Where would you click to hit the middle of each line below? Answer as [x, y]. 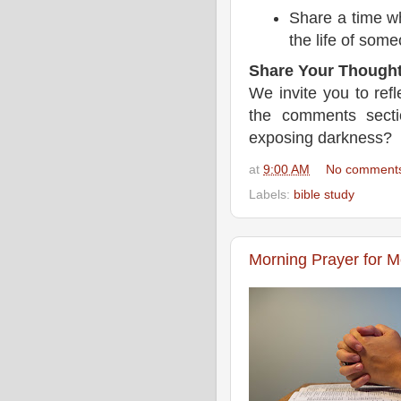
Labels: [271, 194]
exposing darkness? [320, 138]
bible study [324, 194]
